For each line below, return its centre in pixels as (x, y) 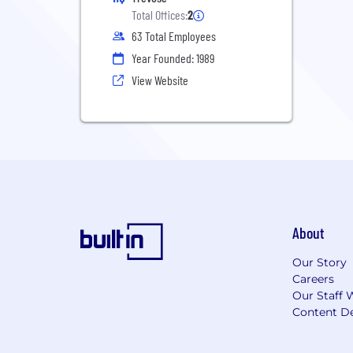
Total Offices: (160, 15)
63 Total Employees (174, 36)
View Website (160, 80)
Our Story (319, 262)
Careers (313, 279)
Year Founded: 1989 (173, 58)
